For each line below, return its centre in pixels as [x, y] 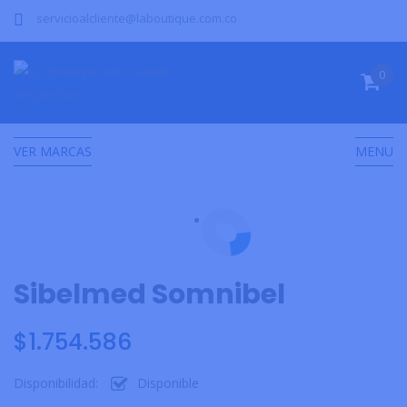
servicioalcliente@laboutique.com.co [137, 18]
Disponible [168, 383]
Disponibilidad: [56, 383]
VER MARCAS [53, 152]
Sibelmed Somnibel [149, 295]
